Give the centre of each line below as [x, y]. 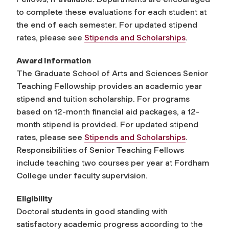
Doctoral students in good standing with [92, 211]
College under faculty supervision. [82, 176]
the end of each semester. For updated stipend [107, 25]
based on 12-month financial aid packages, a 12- [108, 112]
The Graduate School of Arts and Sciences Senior [112, 73]
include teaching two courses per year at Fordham [113, 163]
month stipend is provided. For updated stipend [107, 124]
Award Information [54, 61]
